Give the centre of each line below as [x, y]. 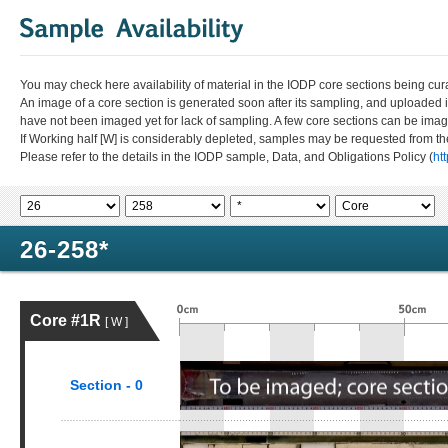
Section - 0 [106, 385]
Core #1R [67, 320]
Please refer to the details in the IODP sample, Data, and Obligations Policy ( [226, 157]
